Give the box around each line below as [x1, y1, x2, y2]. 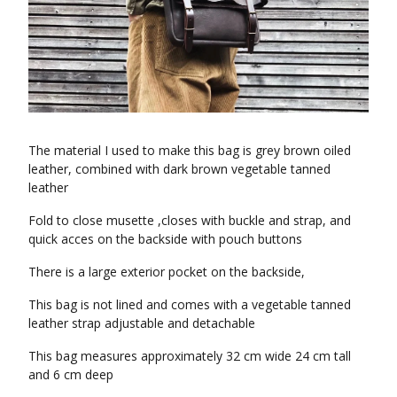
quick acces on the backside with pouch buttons [28, 230, 302, 247]
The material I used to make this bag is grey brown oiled [28, 141, 351, 159]
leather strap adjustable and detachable [28, 314, 255, 331]
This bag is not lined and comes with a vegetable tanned [28, 295, 351, 313]
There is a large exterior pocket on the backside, [28, 262, 305, 280]
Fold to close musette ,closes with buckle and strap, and [28, 211, 351, 229]
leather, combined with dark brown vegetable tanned [28, 160, 331, 177]
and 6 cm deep [28, 365, 113, 383]
